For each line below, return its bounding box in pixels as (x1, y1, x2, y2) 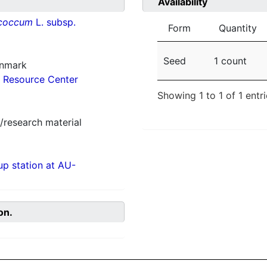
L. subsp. (32, 16, 76, 29)
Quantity (219, 22, 257, 35)
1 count (214, 55, 247, 67)
